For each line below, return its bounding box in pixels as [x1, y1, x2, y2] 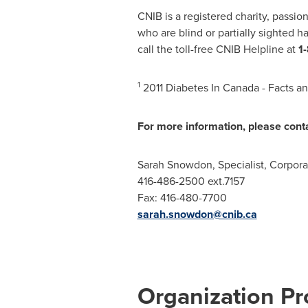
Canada [222, 80, 259, 96]
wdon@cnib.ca [186, 206, 257, 222]
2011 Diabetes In [140, 80, 223, 96]
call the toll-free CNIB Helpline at [137, 41, 298, 57]
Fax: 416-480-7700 [137, 190, 227, 206]
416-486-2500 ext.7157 [137, 173, 245, 189]
